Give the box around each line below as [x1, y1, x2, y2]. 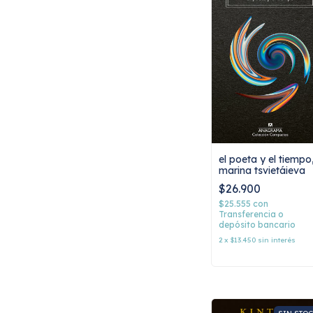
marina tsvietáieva [219, 163, 305, 177]
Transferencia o [219, 208, 284, 219]
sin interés [258, 235, 296, 245]
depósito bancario [219, 219, 296, 230]
